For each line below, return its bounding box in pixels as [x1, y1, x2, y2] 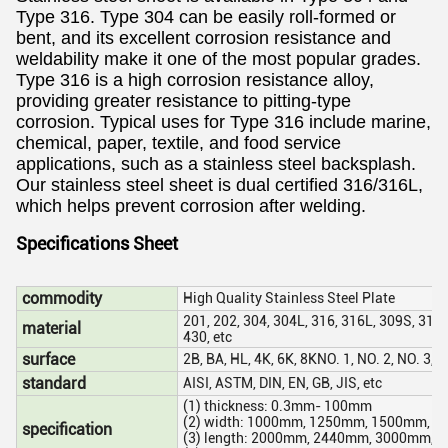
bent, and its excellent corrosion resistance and [16, 28, 391, 48]
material [22, 319, 81, 338]
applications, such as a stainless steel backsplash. [16, 154, 416, 174]
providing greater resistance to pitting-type [16, 91, 351, 111]
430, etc [183, 329, 232, 345]
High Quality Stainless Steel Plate [183, 290, 395, 306]
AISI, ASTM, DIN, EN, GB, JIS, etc [183, 375, 382, 391]
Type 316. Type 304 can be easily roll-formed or [16, 7, 396, 27]
